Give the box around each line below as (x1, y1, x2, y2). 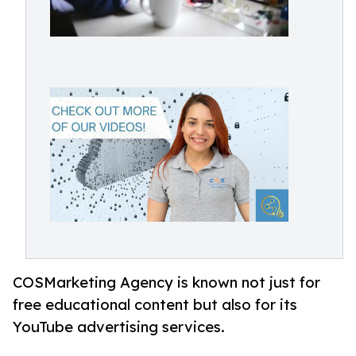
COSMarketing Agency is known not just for (13, 273, 320, 292)
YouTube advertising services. (13, 317, 225, 336)
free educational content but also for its (13, 295, 297, 314)
